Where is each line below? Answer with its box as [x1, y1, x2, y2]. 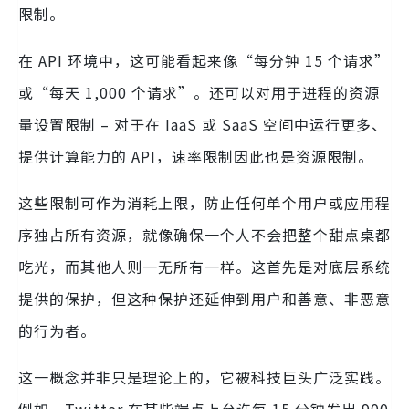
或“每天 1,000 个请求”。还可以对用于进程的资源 [18, 81, 380, 104]
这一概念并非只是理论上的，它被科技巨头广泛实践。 [18, 366, 391, 389]
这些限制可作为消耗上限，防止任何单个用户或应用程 [18, 192, 391, 215]
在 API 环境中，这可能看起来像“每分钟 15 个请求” [18, 49, 390, 72]
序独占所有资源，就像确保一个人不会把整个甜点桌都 [18, 224, 391, 246]
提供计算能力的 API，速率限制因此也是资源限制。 [18, 145, 373, 168]
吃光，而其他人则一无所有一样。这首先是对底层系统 [18, 256, 391, 278]
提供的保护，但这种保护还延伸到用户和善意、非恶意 [18, 288, 391, 310]
